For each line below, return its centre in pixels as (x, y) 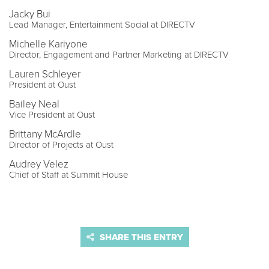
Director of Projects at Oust (61, 144)
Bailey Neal (34, 104)
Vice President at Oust (52, 114)
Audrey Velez (39, 164)
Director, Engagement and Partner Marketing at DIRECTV (119, 54)
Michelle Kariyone (48, 44)
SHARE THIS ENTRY (140, 237)
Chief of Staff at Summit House (68, 174)
